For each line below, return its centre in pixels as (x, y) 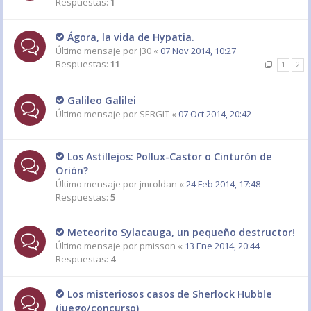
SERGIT (154, 114)
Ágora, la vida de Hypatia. (131, 37)
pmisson (158, 246)
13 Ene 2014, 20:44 (222, 246)
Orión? (72, 170)
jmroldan (158, 184)
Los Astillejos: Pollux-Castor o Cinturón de (170, 157)
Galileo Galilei (102, 100)
